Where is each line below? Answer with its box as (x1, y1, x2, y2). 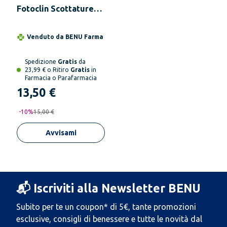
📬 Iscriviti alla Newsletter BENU (16, 182, 201, 195)
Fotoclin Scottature (17, 4, 94, 13)
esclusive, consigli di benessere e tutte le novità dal (16, 214, 202, 223)
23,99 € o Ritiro (25, 66, 70, 73)
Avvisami (45, 129, 77, 137)
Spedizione (25, 58, 58, 65)
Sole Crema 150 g (17, 16, 85, 25)
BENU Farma (65, 33, 103, 40)
